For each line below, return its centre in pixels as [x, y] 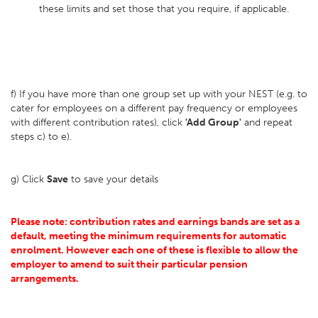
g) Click [29, 179]
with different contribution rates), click [98, 122]
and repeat [267, 122]
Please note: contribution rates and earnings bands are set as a [155, 222]
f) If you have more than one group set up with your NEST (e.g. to [159, 94]
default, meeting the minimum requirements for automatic [149, 236]
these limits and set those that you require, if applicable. [164, 9]
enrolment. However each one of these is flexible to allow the [154, 250]
